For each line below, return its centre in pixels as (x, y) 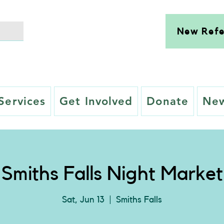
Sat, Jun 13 (83, 199)
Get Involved (96, 101)
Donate (167, 101)
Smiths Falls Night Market (112, 174)
